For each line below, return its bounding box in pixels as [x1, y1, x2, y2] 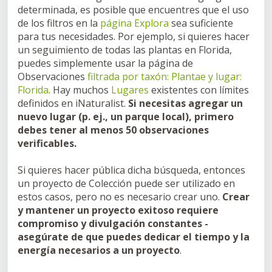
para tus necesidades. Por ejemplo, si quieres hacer [18, 29, 250, 43]
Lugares [111, 83, 149, 97]
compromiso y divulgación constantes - [18, 216, 208, 230]
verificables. [18, 136, 76, 150]
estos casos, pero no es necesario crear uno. [18, 189, 222, 203]
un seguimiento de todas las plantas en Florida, [18, 42, 232, 56]
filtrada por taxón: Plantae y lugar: [87, 69, 242, 83]
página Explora [100, 16, 171, 30]
